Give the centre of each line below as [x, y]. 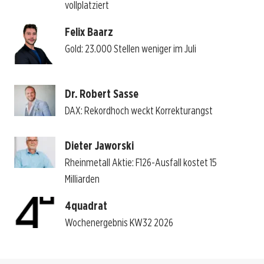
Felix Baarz [89, 32]
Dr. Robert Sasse [101, 94]
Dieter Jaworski [99, 146]
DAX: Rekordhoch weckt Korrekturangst [138, 111]
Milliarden [82, 179]
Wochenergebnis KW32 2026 [119, 223]
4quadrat [86, 206]
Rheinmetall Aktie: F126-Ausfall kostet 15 [141, 163]
